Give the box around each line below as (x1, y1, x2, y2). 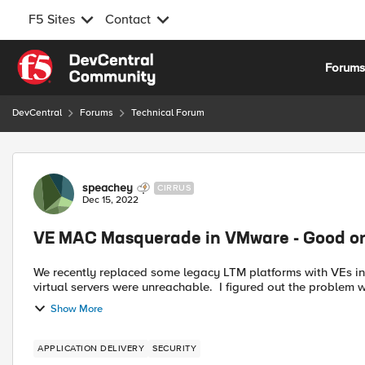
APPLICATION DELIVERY (37, 343, 144, 354)
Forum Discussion (11, 152, 187, 172)
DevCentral (12, 107, 62, 119)
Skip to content (29, 51, 112, 66)
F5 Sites (29, 11, 75, 28)
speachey (82, 181, 133, 195)
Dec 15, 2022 (82, 194, 139, 206)
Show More (51, 301, 103, 315)
